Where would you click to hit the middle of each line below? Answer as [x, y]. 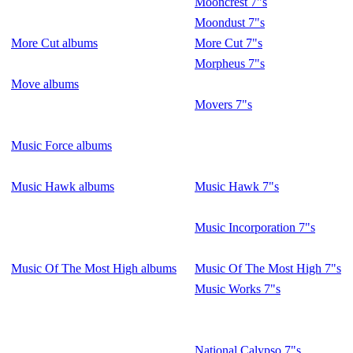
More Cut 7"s [229, 43]
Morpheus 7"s [230, 63]
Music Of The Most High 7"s [268, 268]
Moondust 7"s [230, 22]
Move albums [45, 84]
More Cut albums [54, 43]
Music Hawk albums [63, 186]
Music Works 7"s [238, 289]
